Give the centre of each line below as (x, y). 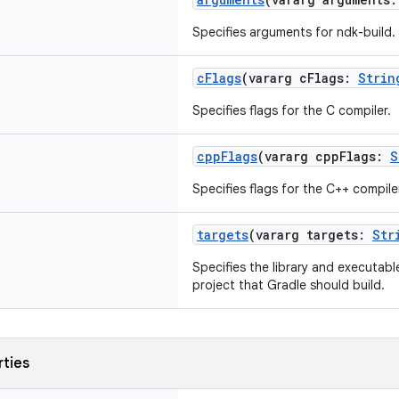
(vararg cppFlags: (324, 156)
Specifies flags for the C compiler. (292, 110)
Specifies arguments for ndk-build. (294, 32)
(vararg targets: (310, 235)
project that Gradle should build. (289, 285)
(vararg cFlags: (300, 78)
